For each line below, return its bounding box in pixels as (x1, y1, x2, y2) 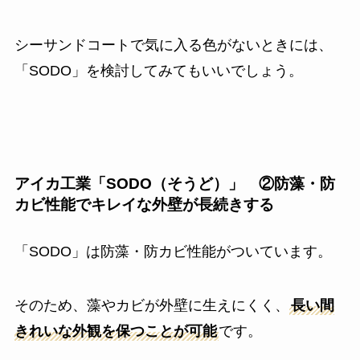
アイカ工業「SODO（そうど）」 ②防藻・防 (14, 175, 335, 193)
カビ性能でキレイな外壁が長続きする (14, 196, 274, 214)
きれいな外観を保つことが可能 (14, 323, 217, 340)
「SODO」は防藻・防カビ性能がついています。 (14, 243, 332, 260)
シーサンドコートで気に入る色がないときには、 (14, 37, 333, 54)
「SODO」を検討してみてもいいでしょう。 (14, 63, 303, 80)
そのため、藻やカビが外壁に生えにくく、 (14, 297, 289, 314)
